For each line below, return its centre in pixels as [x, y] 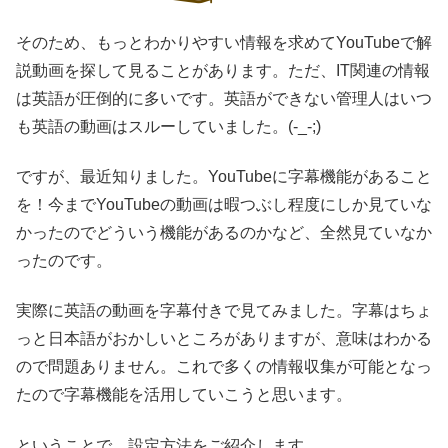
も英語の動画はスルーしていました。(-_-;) [168, 126]
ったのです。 [64, 260]
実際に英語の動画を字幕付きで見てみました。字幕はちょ [224, 311]
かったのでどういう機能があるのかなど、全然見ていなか [224, 232]
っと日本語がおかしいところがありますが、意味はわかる [224, 339]
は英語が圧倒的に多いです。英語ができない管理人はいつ [224, 98]
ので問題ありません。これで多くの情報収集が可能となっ [224, 367]
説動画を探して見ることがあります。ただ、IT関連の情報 [223, 70]
